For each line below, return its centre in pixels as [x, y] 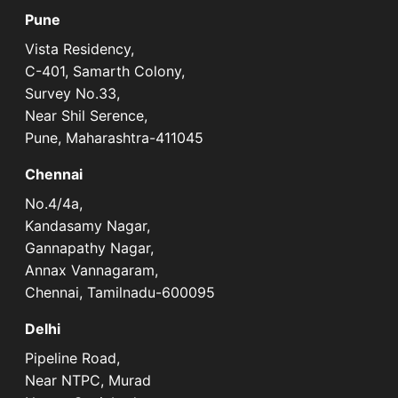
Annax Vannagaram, [92, 270]
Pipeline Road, [72, 358]
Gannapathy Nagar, [89, 247]
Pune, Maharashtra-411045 [114, 137]
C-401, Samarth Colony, [105, 71]
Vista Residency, [80, 48]
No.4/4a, [54, 203]
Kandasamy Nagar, [88, 225]
